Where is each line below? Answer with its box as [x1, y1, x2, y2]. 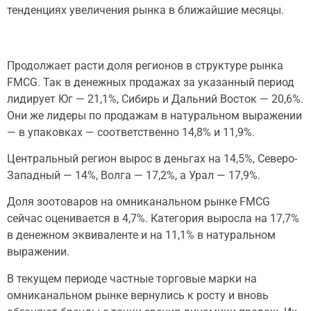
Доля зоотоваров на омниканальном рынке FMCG [7, 195, 270, 209]
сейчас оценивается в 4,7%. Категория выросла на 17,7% [7, 212, 299, 226]
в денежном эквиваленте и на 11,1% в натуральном [7, 228, 276, 242]
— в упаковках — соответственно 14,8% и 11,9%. [7, 125, 255, 139]
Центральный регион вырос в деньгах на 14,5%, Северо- [7, 152, 297, 166]
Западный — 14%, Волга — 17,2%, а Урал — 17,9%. [7, 169, 260, 183]
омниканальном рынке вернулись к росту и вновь [7, 288, 269, 302]
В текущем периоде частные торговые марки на [7, 271, 257, 285]
